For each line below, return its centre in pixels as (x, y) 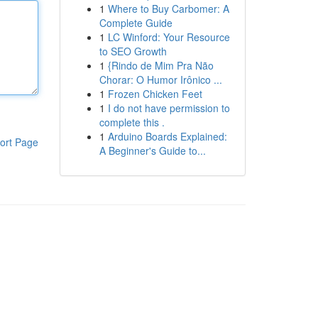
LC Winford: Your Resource (169, 37)
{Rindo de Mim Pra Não (160, 65)
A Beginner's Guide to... (152, 150)
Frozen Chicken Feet (155, 94)
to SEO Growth (133, 51)
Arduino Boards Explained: (167, 136)
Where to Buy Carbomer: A (168, 9)
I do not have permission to (169, 108)
